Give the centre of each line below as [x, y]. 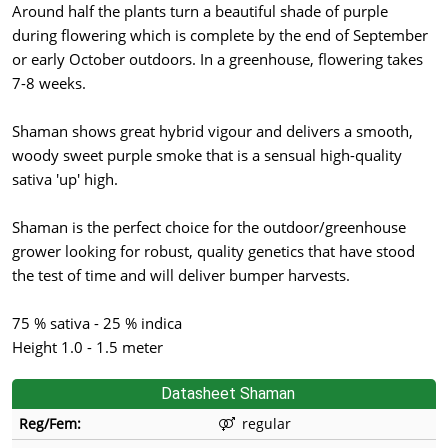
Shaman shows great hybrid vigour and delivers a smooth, [212, 131]
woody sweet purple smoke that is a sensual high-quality [207, 155]
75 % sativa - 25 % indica [97, 323]
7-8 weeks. [49, 83]
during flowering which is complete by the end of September [220, 35]
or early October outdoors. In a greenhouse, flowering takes [217, 59]
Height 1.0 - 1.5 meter [87, 347]
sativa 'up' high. [65, 179]
